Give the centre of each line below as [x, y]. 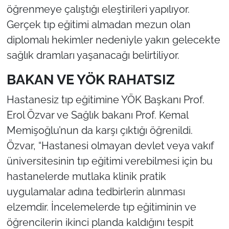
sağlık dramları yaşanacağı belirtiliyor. [93, 55]
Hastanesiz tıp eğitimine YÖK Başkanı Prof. [105, 99]
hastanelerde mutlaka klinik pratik [86, 176]
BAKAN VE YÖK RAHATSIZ [90, 80]
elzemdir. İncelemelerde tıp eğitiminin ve [101, 207]
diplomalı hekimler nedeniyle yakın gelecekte [113, 40]
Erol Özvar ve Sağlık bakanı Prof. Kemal [97, 115]
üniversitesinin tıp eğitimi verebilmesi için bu [109, 161]
